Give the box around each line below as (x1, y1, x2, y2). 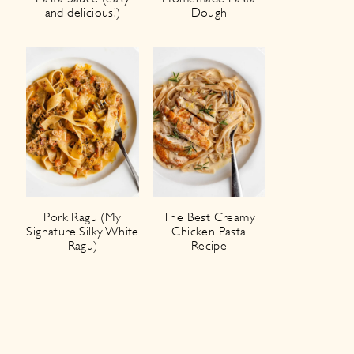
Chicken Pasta (171, 224, 247, 239)
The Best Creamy (162, 210, 255, 225)
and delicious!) (44, 5, 121, 20)
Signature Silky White (26, 224, 139, 239)
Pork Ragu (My (43, 210, 122, 225)
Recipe (190, 239, 228, 254)
